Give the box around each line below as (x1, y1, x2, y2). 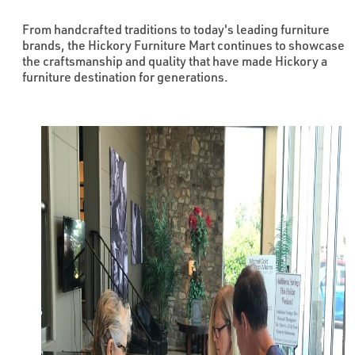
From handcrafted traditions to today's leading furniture (22, 21, 330, 37)
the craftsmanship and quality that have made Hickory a (22, 53, 327, 69)
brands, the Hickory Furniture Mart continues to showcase (22, 37, 345, 53)
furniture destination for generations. (22, 69, 228, 85)
